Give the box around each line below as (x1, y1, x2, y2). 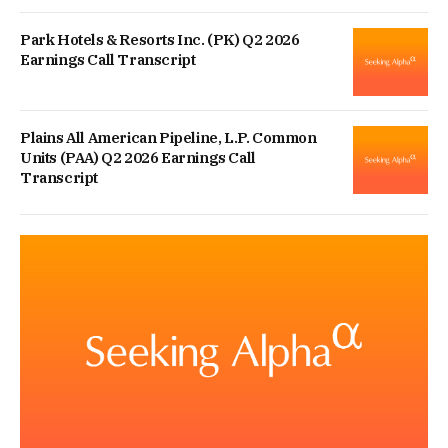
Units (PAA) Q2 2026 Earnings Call (20, 147, 256, 167)
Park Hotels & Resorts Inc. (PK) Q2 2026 (20, 29, 300, 49)
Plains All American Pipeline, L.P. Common (20, 127, 317, 147)
